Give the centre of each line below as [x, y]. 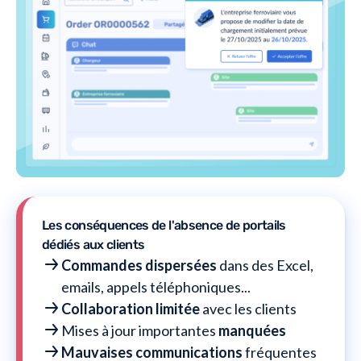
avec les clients [248, 309]
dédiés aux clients [93, 245]
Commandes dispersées [139, 266]
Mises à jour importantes [140, 331]
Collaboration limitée [131, 309]
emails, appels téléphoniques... [156, 287]
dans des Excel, [265, 266]
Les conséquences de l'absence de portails [164, 226]
